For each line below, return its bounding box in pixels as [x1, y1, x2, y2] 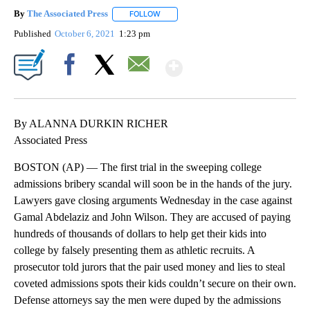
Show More [181, 49, 291, 75]
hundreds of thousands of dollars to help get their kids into [14, 227, 266, 239]
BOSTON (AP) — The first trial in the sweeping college [14, 161, 262, 173]
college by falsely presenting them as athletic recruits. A [14, 244, 255, 256]
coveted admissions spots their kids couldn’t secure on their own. [14, 277, 296, 289]
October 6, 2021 [55, 28, 118, 39]
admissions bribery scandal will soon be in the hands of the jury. [14, 177, 292, 190]
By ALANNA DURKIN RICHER [14, 117, 168, 129]
